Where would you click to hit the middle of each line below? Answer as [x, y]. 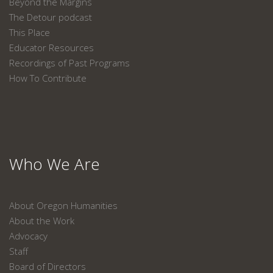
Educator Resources [51, 48]
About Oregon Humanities [63, 205]
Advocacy [28, 236]
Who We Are [55, 164]
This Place [30, 32]
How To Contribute [48, 78]
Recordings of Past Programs [69, 63]
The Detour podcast [51, 17]
